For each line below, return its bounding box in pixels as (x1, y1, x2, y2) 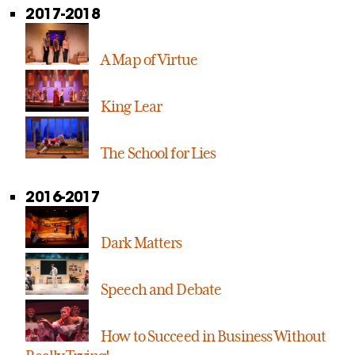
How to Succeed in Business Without (101, 327, 326, 345)
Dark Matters (101, 234, 182, 252)
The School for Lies (101, 143, 216, 162)
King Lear (101, 97, 162, 115)
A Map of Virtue (101, 50, 197, 68)
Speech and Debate (101, 281, 222, 299)
